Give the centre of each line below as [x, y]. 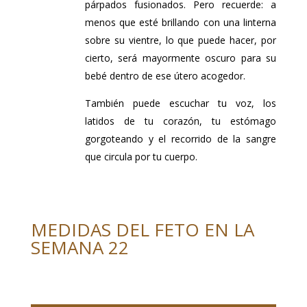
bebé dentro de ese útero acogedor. [165, 75]
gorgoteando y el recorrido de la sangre [180, 138]
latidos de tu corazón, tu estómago [180, 121]
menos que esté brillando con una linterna [180, 22]
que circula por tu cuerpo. [141, 156]
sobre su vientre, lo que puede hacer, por [180, 40]
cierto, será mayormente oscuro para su [180, 58]
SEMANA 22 [79, 247]
